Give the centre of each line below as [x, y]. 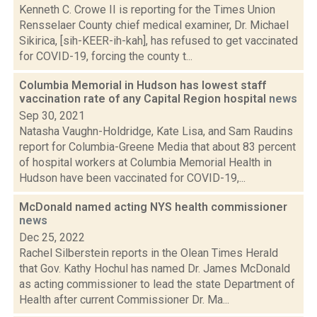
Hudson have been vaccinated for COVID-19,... [132, 178]
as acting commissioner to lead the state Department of [157, 284]
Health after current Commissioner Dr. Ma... [124, 300]
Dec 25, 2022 [52, 237]
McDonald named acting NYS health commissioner [153, 207]
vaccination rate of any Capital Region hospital [144, 99]
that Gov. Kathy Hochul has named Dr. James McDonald [155, 269]
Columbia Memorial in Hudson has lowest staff [143, 85]
